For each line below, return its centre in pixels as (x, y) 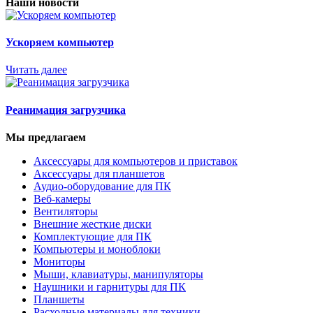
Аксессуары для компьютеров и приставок (136, 161)
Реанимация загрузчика (66, 110)
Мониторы (59, 261)
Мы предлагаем (46, 137)
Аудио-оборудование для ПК (102, 186)
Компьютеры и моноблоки (97, 249)
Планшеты (59, 299)
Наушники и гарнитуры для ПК (110, 286)
